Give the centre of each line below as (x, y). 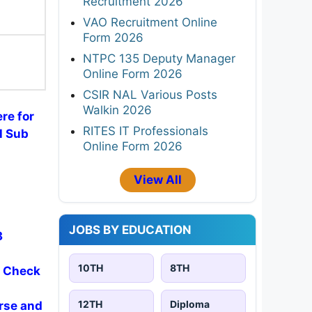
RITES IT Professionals (146, 131)
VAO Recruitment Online (150, 22)
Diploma (190, 304)
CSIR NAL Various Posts (150, 94)
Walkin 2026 (117, 110)
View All (157, 179)
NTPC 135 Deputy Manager (159, 58)
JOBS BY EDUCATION (130, 229)
